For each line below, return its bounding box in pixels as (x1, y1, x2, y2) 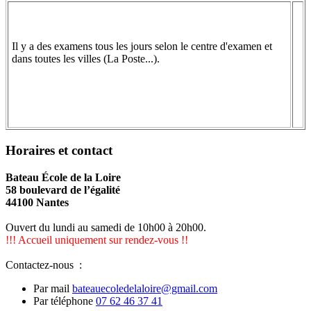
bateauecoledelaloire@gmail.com (72, 282, 217, 294)
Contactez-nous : (6, 258, 82, 271)
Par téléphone (33, 294, 96, 307)
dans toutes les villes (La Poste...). (12, 53, 160, 65)
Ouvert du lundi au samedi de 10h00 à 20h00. (6, 221, 206, 233)
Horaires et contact (6, 142, 112, 158)
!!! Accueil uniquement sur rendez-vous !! (6, 233, 188, 246)
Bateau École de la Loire (6, 171, 121, 183)
